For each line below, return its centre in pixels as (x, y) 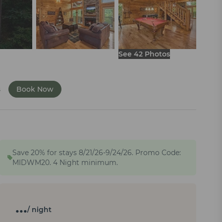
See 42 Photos (144, 54)
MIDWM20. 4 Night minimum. (65, 163)
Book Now (35, 89)
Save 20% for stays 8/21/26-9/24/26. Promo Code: (97, 153)
